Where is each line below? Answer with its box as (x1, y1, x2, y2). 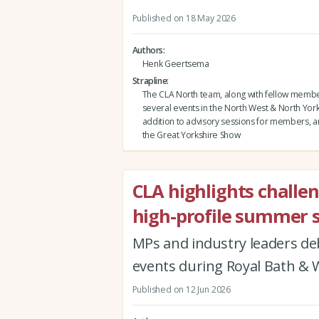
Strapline (132, 74, 167, 87)
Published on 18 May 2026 (132, 11, 236, 24)
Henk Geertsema (142, 57, 209, 70)
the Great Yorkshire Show (142, 128, 241, 141)
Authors (132, 43, 164, 56)
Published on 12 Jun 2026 (132, 283, 231, 296)
